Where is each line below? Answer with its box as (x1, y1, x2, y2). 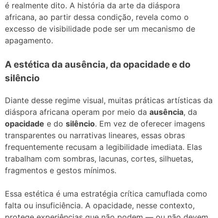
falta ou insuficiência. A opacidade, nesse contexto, (5, 200, 195, 210)
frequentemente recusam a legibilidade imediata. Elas (5, 142, 202, 152)
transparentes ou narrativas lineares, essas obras (5, 130, 185, 140)
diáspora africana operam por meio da (5, 107, 149, 117)
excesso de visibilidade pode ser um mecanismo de (5, 24, 195, 34)
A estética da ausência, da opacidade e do (5, 59, 190, 71)
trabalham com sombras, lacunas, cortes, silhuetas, (5, 153, 193, 163)
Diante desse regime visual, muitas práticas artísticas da (5, 95, 213, 105)
